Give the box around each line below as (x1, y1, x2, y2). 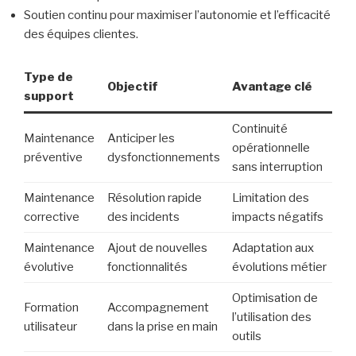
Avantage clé (231, 79, 312, 94)
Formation (24, 300, 79, 315)
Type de (24, 69, 73, 84)
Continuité (231, 121, 288, 136)
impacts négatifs (231, 209, 323, 224)
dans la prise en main (106, 319, 218, 334)
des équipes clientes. (24, 27, 138, 42)
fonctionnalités (106, 259, 188, 274)
